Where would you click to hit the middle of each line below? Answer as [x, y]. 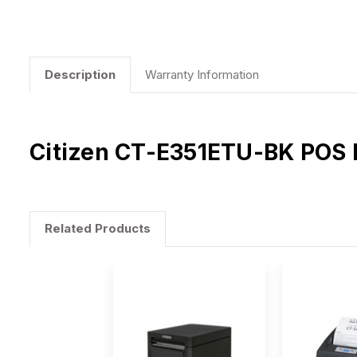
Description [80, 74]
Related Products [97, 229]
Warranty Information [202, 74]
